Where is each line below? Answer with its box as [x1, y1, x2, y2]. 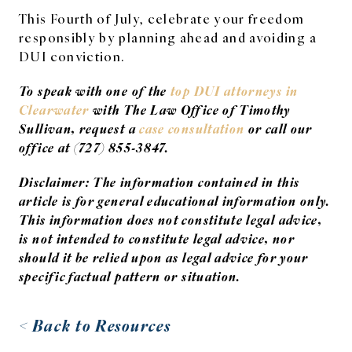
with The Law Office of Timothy [89, 99, 291, 119]
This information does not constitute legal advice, [19, 209, 323, 229]
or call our [244, 118, 313, 137]
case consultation [139, 118, 245, 137]
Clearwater [19, 99, 90, 119]
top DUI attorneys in [170, 80, 299, 100]
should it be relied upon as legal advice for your [19, 247, 309, 266]
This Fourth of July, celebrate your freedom [19, 9, 305, 27]
